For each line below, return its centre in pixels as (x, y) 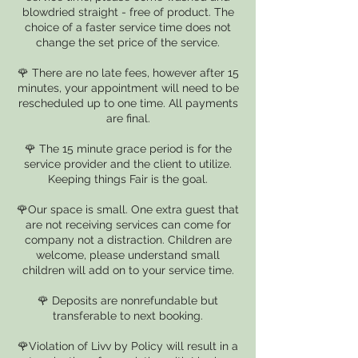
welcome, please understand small (128, 255)
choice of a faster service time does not (128, 27)
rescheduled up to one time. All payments (128, 103)
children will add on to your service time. (128, 270)
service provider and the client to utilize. (128, 164)
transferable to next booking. (128, 316)
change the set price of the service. (128, 42)
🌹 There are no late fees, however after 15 (128, 73)
